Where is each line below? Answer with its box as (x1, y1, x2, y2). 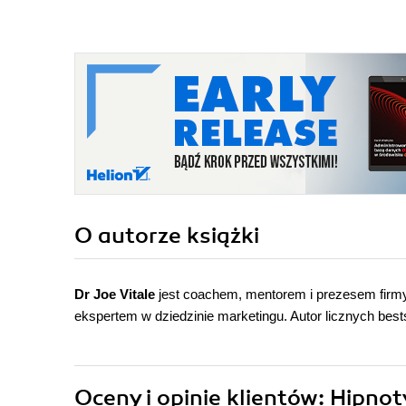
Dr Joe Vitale (74, 286, 155, 303)
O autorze (74, 222, 187, 250)
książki (187, 222, 259, 250)
